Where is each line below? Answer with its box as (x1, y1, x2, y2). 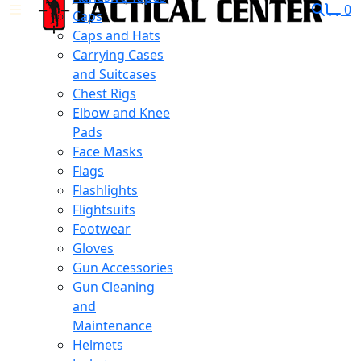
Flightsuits (73, 201, 135, 218)
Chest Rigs (73, 85, 136, 102)
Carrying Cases (73, 46, 164, 64)
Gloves (73, 239, 114, 257)
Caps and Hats (73, 27, 160, 44)
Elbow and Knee (73, 104, 170, 122)
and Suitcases (73, 65, 156, 83)
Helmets (73, 336, 123, 354)
